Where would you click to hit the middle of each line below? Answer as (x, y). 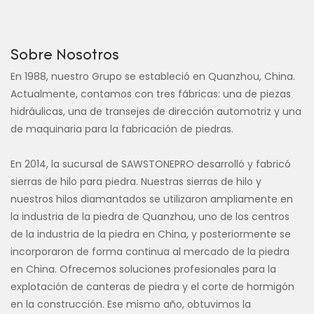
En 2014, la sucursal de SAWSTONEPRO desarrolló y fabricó (151, 164)
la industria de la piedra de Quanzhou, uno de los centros (150, 217)
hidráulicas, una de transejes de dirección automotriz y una (156, 112)
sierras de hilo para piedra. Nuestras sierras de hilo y (136, 182)
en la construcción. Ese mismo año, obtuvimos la (131, 305)
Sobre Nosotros (65, 56)
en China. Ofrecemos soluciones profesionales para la (143, 269)
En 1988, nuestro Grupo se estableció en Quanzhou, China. (153, 77)
